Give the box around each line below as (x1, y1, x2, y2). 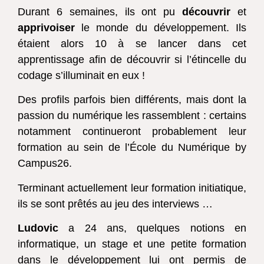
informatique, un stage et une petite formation (18, 237, 246, 250)
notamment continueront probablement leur (18, 126, 246, 138)
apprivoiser (18, 21, 75, 34)
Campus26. (18, 157, 72, 170)
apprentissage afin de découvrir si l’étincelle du (18, 53, 246, 65)
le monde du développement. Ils (75, 21, 246, 34)
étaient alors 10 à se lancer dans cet (18, 37, 246, 49)
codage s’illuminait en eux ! (18, 69, 148, 81)
